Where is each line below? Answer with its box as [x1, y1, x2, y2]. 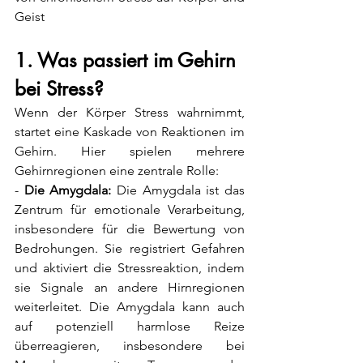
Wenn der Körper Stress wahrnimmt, [15, 105, 245, 121]
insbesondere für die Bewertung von [15, 221, 245, 237]
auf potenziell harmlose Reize [15, 318, 245, 335]
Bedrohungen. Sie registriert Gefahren [15, 241, 245, 257]
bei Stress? [15, 76, 104, 102]
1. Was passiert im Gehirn [15, 48, 241, 74]
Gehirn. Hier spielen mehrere [15, 143, 245, 160]
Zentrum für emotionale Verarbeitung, [15, 202, 245, 218]
